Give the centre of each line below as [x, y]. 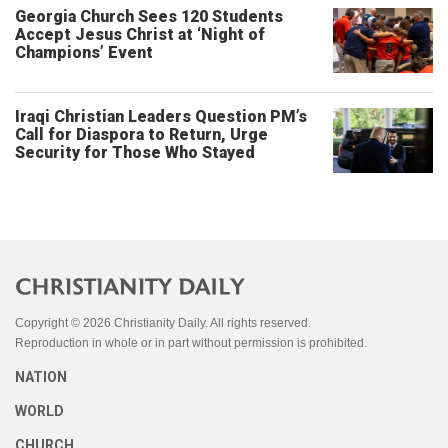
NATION [41, 377]
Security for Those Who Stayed [135, 152]
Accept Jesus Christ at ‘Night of [140, 34]
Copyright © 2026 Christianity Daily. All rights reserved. [163, 323]
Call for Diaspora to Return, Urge [141, 134]
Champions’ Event [84, 52]
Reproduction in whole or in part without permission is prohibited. [191, 343]
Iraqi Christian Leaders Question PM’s [161, 116]
